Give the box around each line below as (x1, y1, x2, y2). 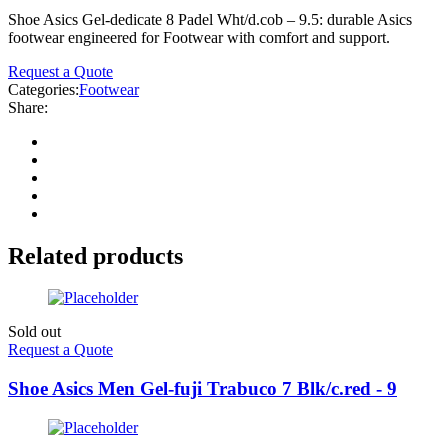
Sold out (8, 323, 61, 341)
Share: (8, 98, 48, 116)
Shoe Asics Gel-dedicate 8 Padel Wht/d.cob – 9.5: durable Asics (8, 10, 412, 28)
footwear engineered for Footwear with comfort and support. (8, 28, 390, 46)
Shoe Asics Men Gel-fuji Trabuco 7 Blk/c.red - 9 (8, 378, 397, 400)
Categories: (8, 80, 79, 98)
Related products (8, 242, 183, 269)
